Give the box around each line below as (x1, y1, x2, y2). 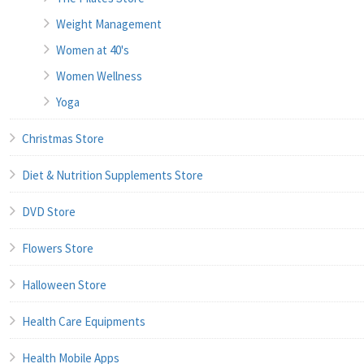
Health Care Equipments (22, 314, 145, 330)
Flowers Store (22, 240, 93, 257)
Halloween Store (22, 277, 106, 293)
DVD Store (22, 204, 76, 220)
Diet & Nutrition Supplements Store (22, 167, 203, 184)
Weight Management (56, 16, 162, 32)
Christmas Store (22, 131, 104, 147)
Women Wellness (56, 68, 142, 84)
